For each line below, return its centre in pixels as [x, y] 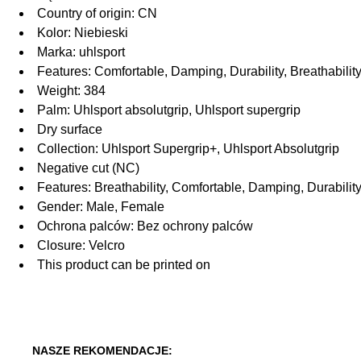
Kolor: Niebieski [83, 33]
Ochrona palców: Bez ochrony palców [145, 226]
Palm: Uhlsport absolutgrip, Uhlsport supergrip [169, 110]
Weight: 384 [71, 91]
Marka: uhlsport [81, 52]
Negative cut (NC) [88, 168]
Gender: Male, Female [101, 207]
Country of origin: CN [97, 14]
